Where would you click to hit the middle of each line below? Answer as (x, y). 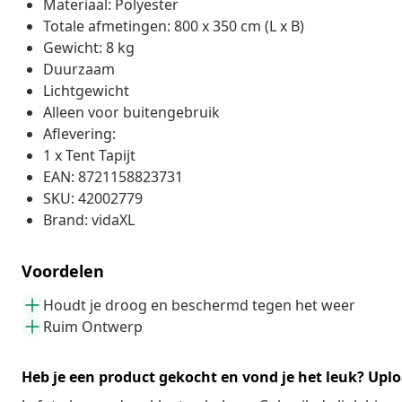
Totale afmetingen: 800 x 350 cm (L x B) (174, 26)
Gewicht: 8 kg (89, 47)
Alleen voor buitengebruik (131, 112)
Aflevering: (79, 133)
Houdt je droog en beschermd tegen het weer (199, 305)
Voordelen (63, 271)
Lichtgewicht (86, 90)
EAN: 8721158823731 (113, 176)
